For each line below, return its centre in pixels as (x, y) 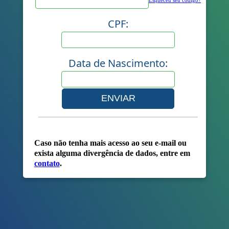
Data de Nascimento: (118, 63)
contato (47, 163)
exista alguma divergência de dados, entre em (112, 153)
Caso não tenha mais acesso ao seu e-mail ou (110, 143)
